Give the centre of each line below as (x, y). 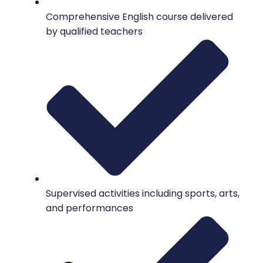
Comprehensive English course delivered (139, 17)
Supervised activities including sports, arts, (143, 193)
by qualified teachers (94, 32)
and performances (90, 208)
